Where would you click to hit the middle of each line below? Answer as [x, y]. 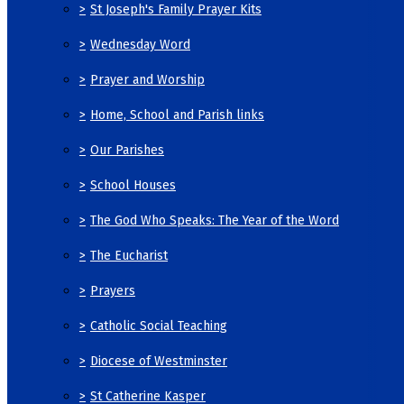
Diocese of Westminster [159, 361]
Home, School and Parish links [177, 115]
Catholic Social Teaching [159, 326]
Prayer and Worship [147, 79]
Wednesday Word [140, 44]
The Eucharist [129, 255]
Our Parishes [127, 150]
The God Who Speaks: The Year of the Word [215, 220]
